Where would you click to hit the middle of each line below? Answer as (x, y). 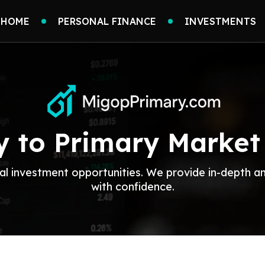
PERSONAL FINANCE (107, 21)
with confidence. (132, 187)
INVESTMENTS (220, 21)
